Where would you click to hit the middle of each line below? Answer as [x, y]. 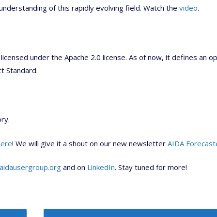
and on [74, 167]
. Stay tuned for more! [151, 167]
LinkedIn [101, 167]
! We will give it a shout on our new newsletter [90, 143]
